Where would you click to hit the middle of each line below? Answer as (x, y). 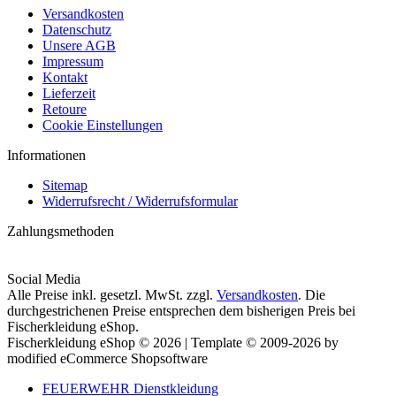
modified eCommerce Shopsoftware (107, 359)
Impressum (73, 62)
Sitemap (65, 186)
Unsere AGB (79, 46)
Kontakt (65, 78)
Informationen (46, 156)
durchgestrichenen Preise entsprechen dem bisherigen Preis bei (181, 311)
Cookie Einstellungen (103, 126)
